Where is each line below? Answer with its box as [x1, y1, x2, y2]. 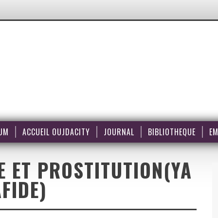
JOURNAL [103, 126, 134, 138]
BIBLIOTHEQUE [147, 126, 196, 138]
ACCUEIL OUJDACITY [22, 126, 90, 138]
